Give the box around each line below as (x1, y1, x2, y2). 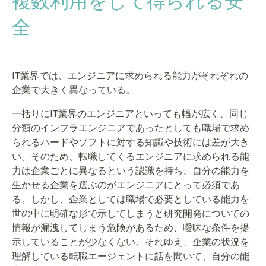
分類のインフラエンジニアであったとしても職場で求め (12, 122, 249, 134)
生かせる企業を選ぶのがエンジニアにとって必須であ (12, 179, 240, 191)
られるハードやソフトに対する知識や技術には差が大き (12, 137, 249, 148)
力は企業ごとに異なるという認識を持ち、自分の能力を (12, 165, 249, 177)
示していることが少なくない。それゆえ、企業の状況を (12, 236, 249, 248)
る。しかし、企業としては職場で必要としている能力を (12, 194, 249, 205)
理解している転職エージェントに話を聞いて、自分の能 (12, 251, 249, 262)
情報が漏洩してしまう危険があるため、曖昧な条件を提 (12, 222, 249, 234)
